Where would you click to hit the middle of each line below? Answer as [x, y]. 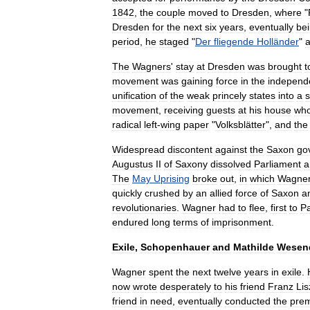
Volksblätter [240, 125]
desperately [185, 286]
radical [127, 125]
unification [134, 95]
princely [229, 95]
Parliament [277, 164]
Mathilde [254, 247]
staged [174, 42]
